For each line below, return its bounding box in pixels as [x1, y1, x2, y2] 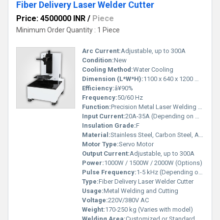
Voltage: [82, 196, 108, 204]
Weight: [82, 205, 105, 213]
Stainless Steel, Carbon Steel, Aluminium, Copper [110, 131, 199, 138]
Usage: [82, 187, 104, 194]
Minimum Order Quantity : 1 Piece [16, 26, 120, 34]
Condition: [82, 56, 114, 64]
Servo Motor [119, 140, 154, 148]
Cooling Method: [82, 65, 133, 73]
